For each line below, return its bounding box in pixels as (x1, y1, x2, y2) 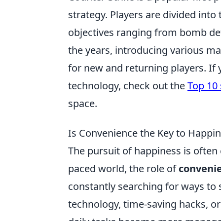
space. (68, 97, 97, 110)
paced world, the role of (68, 162, 179, 175)
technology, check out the (68, 79, 187, 92)
